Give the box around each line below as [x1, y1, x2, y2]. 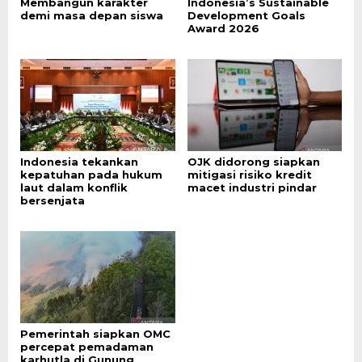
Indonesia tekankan [20, 155, 138, 169]
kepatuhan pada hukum [20, 168, 162, 182]
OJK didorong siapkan [187, 155, 320, 169]
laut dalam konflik [20, 181, 128, 195]
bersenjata [20, 194, 85, 208]
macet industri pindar [187, 181, 317, 195]
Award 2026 [187, 22, 259, 36]
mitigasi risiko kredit [187, 168, 312, 182]
